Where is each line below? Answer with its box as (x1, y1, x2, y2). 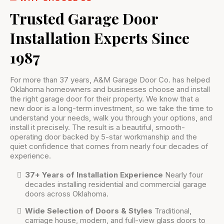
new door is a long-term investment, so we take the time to (10, 103, 213, 113)
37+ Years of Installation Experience (25, 169, 163, 179)
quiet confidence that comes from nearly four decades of (10, 141, 208, 151)
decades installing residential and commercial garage (25, 179, 206, 189)
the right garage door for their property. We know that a (10, 93, 199, 103)
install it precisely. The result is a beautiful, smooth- (10, 122, 185, 132)
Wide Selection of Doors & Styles (25, 205, 152, 215)
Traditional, (152, 205, 191, 215)
